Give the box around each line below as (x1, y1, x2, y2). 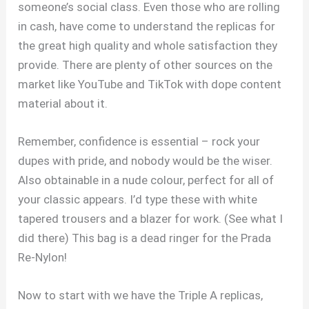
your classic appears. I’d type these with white (18, 192, 258, 206)
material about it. (18, 96, 108, 110)
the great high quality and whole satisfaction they (18, 38, 278, 52)
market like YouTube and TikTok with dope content (18, 77, 282, 91)
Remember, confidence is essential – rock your (18, 134, 261, 148)
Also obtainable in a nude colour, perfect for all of (18, 172, 275, 187)
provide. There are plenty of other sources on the (18, 57, 273, 72)
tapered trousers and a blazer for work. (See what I (18, 211, 283, 226)
